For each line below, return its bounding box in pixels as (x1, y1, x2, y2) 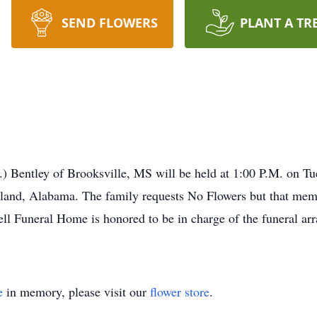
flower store (150, 283, 209, 300)
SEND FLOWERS (61, 14, 158, 31)
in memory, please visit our (3, 283, 150, 300)
